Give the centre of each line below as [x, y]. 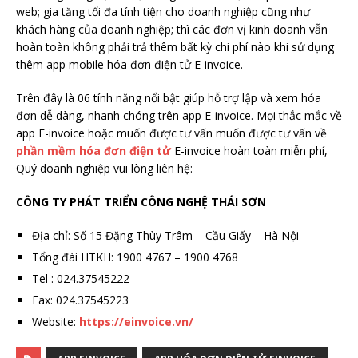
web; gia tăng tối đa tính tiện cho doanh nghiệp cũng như [163, 12]
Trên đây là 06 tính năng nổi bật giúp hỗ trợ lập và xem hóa [169, 98]
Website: [56, 322]
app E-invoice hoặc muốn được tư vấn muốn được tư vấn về [171, 133]
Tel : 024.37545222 [81, 279]
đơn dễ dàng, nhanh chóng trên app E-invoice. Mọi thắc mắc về [179, 116]
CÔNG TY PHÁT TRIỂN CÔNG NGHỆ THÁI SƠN [141, 202]
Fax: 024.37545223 [80, 300]
